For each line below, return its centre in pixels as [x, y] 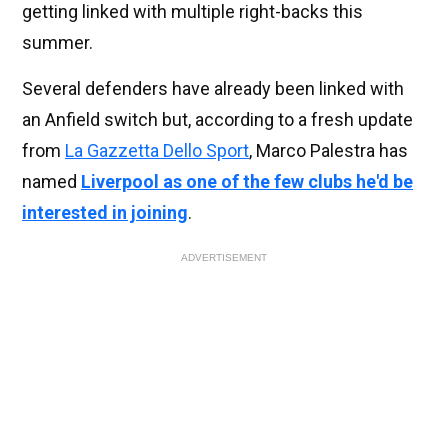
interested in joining [105, 213]
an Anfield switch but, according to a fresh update [217, 120]
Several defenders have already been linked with [213, 89]
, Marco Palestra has [328, 151]
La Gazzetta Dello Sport [157, 151]
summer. [57, 43]
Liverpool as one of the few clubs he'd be [247, 182]
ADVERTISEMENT [224, 258]
